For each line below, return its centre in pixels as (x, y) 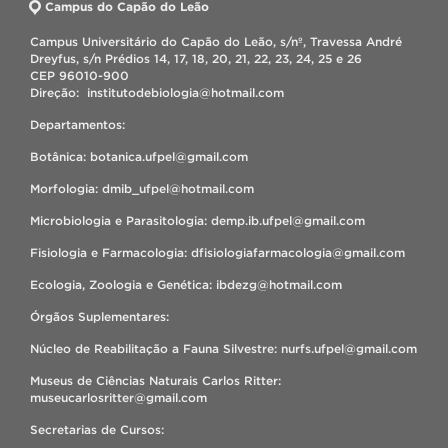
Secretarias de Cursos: (97, 429)
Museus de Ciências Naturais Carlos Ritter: (155, 380)
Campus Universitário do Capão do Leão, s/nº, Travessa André (216, 41)
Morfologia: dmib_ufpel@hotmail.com (142, 188)
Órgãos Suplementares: (99, 316)
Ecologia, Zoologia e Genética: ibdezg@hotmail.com (186, 284)
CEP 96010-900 (79, 75)
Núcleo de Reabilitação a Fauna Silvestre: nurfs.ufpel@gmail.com (223, 348)
